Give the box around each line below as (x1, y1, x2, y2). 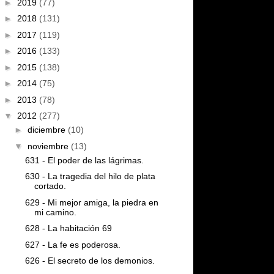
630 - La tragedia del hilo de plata (24, 171, 155, 181)
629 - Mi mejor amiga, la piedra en (24, 197, 158, 207)
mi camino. (34, 207, 76, 217)
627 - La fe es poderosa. (24, 239, 120, 250)
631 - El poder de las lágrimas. (24, 155, 144, 165)
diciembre (27, 125, 68, 135)
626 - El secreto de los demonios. (24, 256, 155, 265)
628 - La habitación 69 (24, 223, 112, 233)
